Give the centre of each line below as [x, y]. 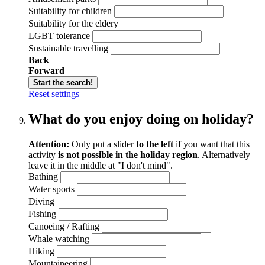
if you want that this [211, 144]
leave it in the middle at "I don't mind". [101, 165]
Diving [41, 201]
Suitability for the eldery [73, 23]
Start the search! [63, 82]
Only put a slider [103, 144]
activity [43, 154]
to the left [155, 144]
